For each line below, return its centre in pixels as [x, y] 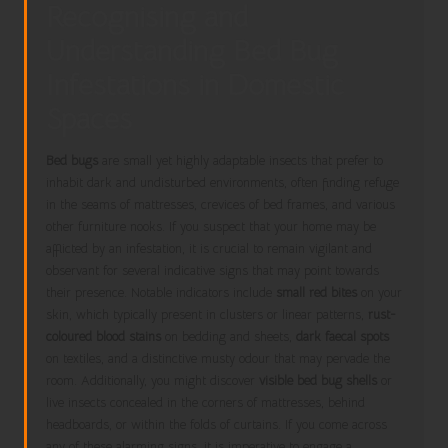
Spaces [89, 118]
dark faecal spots [343, 336]
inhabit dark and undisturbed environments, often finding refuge [223, 182]
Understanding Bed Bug [192, 50]
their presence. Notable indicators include [161, 292]
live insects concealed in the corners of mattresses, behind [206, 402]
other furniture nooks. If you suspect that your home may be [211, 226]
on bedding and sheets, [229, 336]
